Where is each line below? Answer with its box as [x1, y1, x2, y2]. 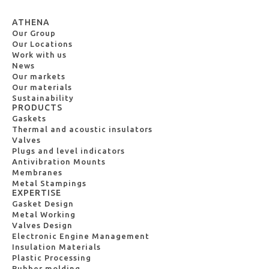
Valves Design [12, 221, 73, 229]
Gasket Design [12, 199, 74, 208]
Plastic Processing [12, 253, 91, 262]
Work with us [12, 50, 67, 59]
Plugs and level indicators [12, 147, 125, 155]
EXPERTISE [12, 188, 61, 198]
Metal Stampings [12, 179, 86, 187]
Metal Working [12, 210, 76, 219]
